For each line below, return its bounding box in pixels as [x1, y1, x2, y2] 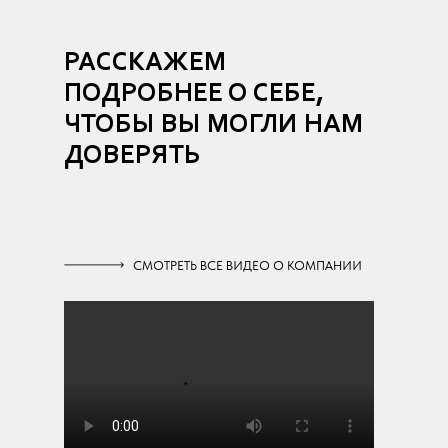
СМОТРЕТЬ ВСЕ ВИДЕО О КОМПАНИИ [133, 257, 362, 273]
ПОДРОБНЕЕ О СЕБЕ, [64, 80, 325, 108]
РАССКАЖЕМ [64, 49, 226, 77]
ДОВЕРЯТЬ [64, 142, 201, 170]
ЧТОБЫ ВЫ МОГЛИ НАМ [64, 111, 363, 139]
